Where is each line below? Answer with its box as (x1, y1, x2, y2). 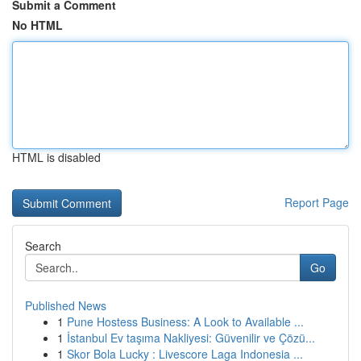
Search (25, 238, 61, 254)
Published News (25, 297, 106, 313)
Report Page (284, 194, 349, 210)
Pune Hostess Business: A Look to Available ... (67, 313, 304, 330)
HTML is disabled (12, 149, 101, 165)
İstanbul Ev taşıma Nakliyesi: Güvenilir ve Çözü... (67, 330, 315, 346)
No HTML (12, 17, 63, 33)
